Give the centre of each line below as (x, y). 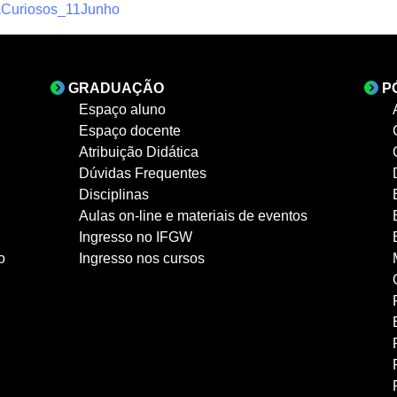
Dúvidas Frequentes (143, 173)
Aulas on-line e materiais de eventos (194, 215)
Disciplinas (114, 194)
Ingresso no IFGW (136, 237)
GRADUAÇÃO (117, 88)
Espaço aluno (123, 109)
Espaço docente (130, 130)
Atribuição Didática (139, 152)
